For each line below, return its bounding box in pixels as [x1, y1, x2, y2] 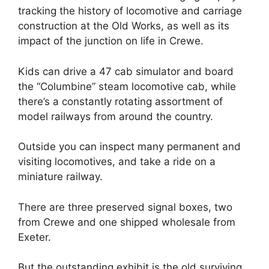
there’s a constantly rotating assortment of [18, 95, 223, 107]
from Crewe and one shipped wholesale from [18, 216, 235, 228]
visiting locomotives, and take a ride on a [18, 156, 216, 168]
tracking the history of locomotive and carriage [18, 5, 242, 17]
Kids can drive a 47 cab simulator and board [18, 65, 234, 77]
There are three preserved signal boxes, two [18, 201, 232, 213]
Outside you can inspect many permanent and [18, 141, 241, 153]
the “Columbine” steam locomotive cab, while [18, 80, 236, 92]
